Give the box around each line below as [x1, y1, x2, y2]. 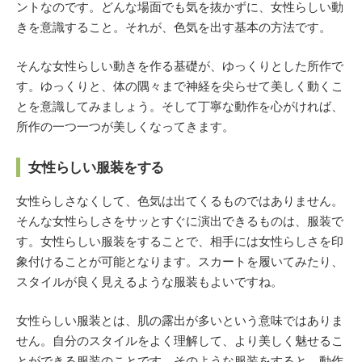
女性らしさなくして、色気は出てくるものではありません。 [16, 194, 343, 208]
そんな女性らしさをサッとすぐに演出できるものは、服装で [16, 214, 343, 229]
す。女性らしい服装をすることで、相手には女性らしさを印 [16, 234, 343, 249]
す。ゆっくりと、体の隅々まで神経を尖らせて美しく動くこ [16, 78, 343, 93]
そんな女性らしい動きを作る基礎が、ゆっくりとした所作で [16, 58, 343, 73]
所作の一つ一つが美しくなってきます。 [16, 119, 234, 133]
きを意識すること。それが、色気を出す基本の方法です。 [16, 20, 331, 35]
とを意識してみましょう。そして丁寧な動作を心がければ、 [16, 99, 343, 113]
